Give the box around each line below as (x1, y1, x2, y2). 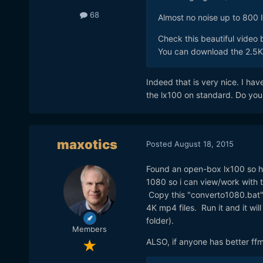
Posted (146, 139, 174, 149)
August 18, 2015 (174, 139, 234, 149)
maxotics (57, 137, 118, 153)
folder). (146, 215, 174, 226)
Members (72, 224, 107, 234)
